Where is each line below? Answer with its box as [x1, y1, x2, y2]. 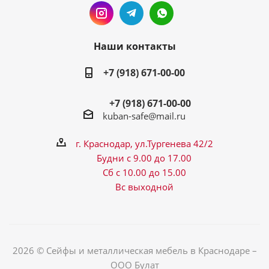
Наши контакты [93, 40, 176, 53]
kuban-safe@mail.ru [103, 109, 186, 122]
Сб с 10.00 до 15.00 [102, 166, 186, 178]
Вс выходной [115, 180, 174, 193]
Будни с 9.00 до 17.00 [97, 151, 192, 164]
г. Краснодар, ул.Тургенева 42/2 [75, 137, 213, 150]
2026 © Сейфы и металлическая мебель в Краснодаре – [12, 244, 257, 256]
